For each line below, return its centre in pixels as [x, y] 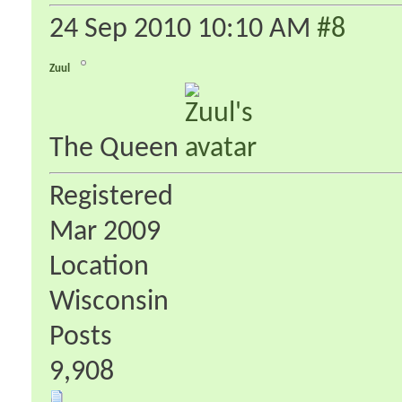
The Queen [117, 149]
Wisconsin [109, 302]
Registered [111, 197]
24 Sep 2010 [123, 29]
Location [99, 267]
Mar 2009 [105, 232]
